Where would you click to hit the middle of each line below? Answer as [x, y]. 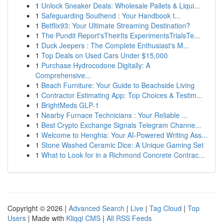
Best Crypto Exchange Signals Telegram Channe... [121, 125]
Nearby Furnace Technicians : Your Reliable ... [114, 115]
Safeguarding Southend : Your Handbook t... [111, 15]
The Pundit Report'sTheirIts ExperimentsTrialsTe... [121, 35]
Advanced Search [97, 208]
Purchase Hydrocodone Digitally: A [96, 65]
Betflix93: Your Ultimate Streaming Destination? [116, 25]
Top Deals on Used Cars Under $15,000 [105, 55]
